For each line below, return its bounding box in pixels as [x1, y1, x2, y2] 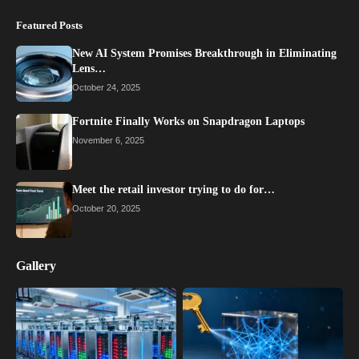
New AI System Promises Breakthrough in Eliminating [72, 47, 337, 60]
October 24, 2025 [72, 83, 140, 93]
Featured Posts [16, 19, 83, 32]
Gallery [16, 259, 56, 273]
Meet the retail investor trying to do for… [72, 184, 275, 196]
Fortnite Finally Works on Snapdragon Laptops [72, 115, 305, 128]
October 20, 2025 [72, 204, 140, 214]
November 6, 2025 [72, 135, 144, 146]
